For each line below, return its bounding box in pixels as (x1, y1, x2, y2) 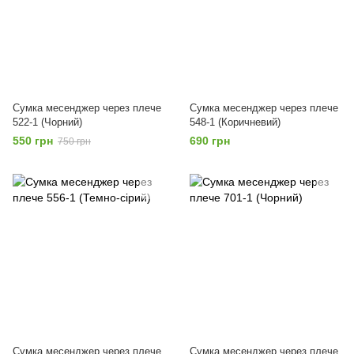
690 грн (190, 134, 230, 147)
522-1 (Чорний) (13, 116, 82, 128)
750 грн (58, 136, 91, 147)
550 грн (13, 134, 53, 147)
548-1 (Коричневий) (190, 116, 281, 128)
